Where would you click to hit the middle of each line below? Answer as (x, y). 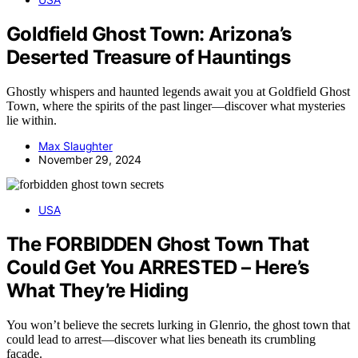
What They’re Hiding (97, 291)
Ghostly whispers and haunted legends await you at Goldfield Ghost (178, 92)
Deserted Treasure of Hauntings (148, 58)
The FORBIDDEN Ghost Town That (158, 245)
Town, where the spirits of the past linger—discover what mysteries (176, 106)
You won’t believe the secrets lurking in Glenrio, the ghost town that (178, 325)
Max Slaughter (76, 146)
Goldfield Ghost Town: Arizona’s (149, 34)
